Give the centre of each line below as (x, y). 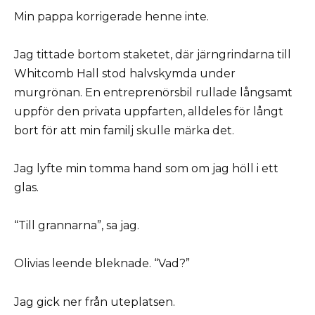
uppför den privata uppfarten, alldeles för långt (149, 111)
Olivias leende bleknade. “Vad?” (102, 264)
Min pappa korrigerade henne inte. (111, 16)
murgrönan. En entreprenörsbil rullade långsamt (153, 92)
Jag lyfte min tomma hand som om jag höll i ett (146, 169)
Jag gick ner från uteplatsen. (95, 302)
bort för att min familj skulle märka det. (124, 130)
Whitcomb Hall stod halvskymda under (125, 73)
